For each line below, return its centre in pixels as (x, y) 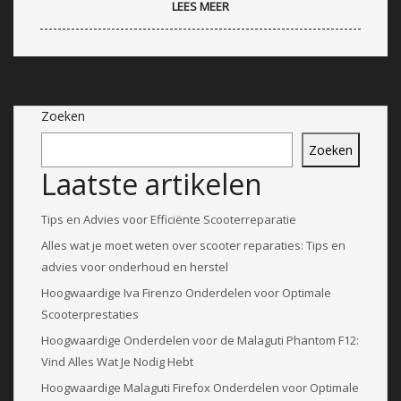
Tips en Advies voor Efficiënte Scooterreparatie (169, 219)
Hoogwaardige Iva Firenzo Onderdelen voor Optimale (186, 292)
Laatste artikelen (152, 183)
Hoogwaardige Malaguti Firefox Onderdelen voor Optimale (200, 387)
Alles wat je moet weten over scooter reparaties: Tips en (193, 245)
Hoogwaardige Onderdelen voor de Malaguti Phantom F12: (200, 340)
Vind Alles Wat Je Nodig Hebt (117, 361)
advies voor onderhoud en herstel (135, 266)
